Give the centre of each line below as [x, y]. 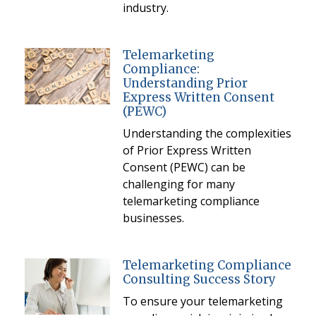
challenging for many [178, 184]
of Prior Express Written [187, 150]
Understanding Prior [185, 83]
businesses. [153, 218]
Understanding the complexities [207, 133]
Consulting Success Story [199, 279]
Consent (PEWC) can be [184, 167]
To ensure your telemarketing [202, 301]
